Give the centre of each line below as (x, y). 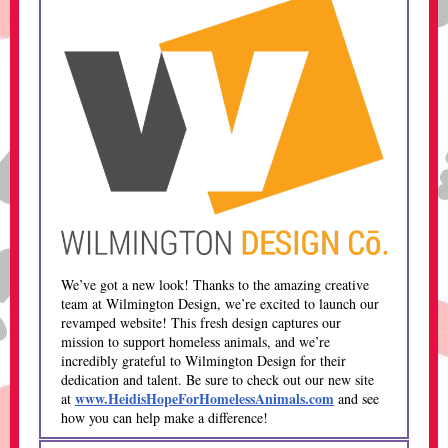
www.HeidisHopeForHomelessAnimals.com (204, 398)
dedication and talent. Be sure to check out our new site (217, 379)
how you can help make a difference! (164, 417)
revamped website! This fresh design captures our (201, 322)
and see (358, 398)
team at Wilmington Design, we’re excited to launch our (220, 303)
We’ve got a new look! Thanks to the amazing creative (215, 284)
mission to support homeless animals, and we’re (195, 341)
